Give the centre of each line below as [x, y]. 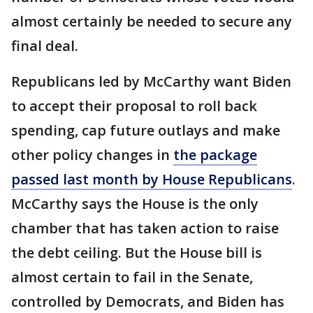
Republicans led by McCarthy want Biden [151, 81]
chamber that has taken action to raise [145, 228]
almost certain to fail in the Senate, [132, 277]
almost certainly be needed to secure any [152, 21]
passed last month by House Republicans [152, 179]
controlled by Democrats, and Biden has [148, 301]
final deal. [45, 45]
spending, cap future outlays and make [146, 130]
